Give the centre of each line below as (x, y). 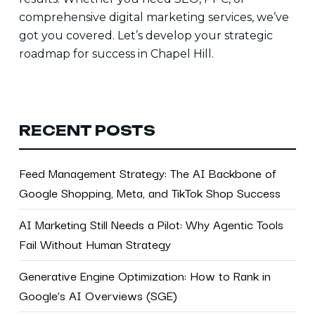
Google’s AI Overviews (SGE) (98, 295)
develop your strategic (207, 36)
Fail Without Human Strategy (95, 244)
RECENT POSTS (87, 130)
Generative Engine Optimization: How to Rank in (144, 275)
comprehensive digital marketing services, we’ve (154, 17)
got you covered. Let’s (81, 36)
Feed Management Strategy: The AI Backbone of (147, 173)
